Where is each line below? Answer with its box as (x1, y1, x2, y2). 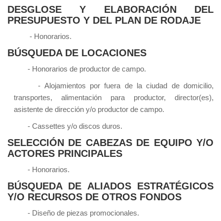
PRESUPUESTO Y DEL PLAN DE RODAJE (7, 15, 201, 26)
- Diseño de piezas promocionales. (13, 209, 139, 218)
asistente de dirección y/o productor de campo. (13, 105, 164, 114)
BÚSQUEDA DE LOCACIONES (7, 47, 147, 59)
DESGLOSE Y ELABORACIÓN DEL (7, 4, 214, 15)
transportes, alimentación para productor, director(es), (13, 93, 214, 102)
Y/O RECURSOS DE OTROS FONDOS (7, 191, 182, 203)
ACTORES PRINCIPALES (7, 148, 122, 159)
